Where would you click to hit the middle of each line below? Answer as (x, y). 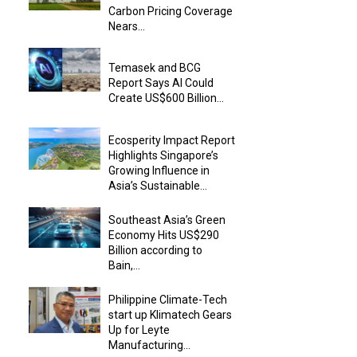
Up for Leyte (139, 330)
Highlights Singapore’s (163, 155)
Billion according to (155, 250)
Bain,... (124, 265)
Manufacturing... (149, 345)
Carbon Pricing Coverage (171, 11)
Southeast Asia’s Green (167, 220)
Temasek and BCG (155, 68)
